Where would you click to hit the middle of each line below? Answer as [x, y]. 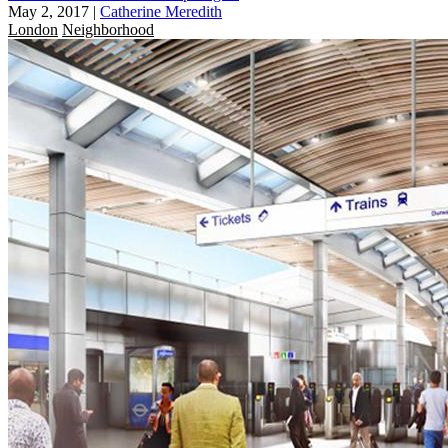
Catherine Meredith [161, 11]
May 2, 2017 [48, 11]
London [33, 29]
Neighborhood [108, 29]
